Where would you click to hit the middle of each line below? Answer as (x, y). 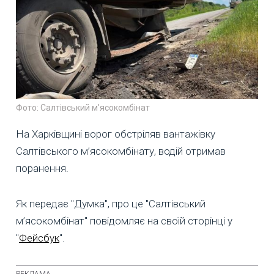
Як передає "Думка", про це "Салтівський (111, 203)
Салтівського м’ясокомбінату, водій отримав (121, 151)
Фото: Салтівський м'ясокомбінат (83, 107)
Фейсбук (39, 238)
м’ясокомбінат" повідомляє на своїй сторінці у (124, 220)
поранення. (42, 168)
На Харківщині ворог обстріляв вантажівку (116, 134)
